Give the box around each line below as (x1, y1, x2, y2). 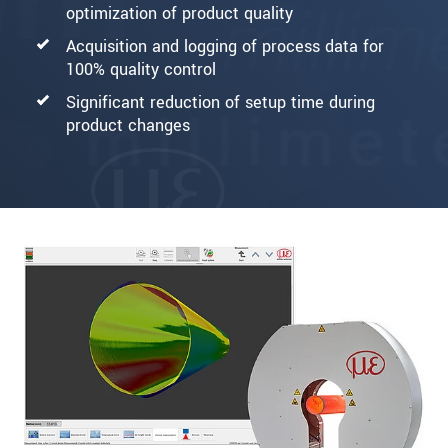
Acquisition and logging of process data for (66, 34, 384, 58)
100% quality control (66, 57, 216, 81)
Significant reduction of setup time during (66, 90, 375, 114)
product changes (66, 113, 190, 137)
